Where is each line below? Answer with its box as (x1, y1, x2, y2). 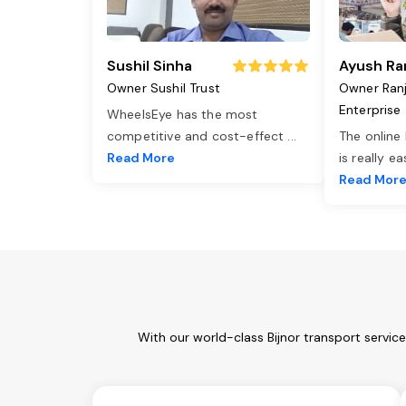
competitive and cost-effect (107, 128, 288, 145)
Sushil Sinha (107, 56, 192, 76)
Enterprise (339, 101, 401, 119)
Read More (107, 150, 175, 167)
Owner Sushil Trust (107, 80, 220, 97)
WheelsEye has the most (107, 106, 258, 123)
